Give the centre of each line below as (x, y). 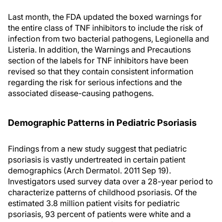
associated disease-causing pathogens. (81, 93)
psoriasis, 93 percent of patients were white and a (99, 214)
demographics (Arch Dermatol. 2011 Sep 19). (89, 170)
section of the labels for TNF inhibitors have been (98, 60)
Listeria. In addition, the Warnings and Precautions (99, 50)
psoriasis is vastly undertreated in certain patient (97, 160)
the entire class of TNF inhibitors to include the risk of (106, 28)
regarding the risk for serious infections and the (95, 82)
